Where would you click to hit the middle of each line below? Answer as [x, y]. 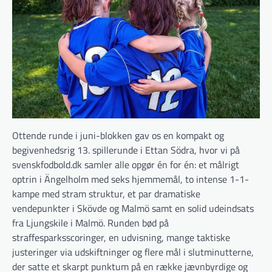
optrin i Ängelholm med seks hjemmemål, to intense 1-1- [131, 179]
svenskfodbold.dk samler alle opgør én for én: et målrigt [126, 164]
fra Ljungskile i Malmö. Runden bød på [90, 223]
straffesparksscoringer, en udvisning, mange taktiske [121, 237]
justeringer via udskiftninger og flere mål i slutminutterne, [133, 252]
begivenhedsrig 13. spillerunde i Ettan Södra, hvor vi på [126, 150]
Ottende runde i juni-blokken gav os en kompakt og [118, 135]
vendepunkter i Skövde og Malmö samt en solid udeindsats [133, 208]
